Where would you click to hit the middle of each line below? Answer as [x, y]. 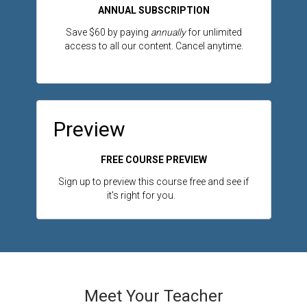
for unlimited [213, 33]
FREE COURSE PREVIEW [153, 160]
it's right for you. [153, 196]
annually [168, 33]
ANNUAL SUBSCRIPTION [153, 11]
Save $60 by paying [108, 33]
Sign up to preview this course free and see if [153, 182]
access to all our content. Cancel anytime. [153, 46]
